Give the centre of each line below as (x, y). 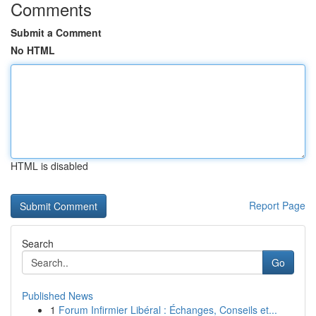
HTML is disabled (49, 166)
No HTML (33, 50)
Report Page (277, 205)
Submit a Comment (56, 32)
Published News (57, 296)
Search (38, 243)
